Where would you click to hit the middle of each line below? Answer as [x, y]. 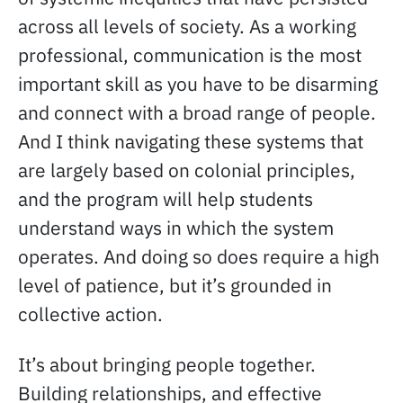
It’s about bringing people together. [167, 364]
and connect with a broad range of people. [197, 112]
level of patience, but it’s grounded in [175, 285]
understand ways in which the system [176, 228]
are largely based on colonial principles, [187, 170]
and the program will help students [166, 199]
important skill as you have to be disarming [198, 84]
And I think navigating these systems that [191, 141]
